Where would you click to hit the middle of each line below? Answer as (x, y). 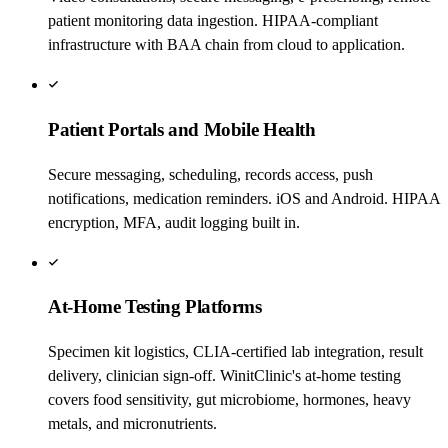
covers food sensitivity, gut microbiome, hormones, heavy (229, 400)
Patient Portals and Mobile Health (182, 129)
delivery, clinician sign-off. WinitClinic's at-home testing (224, 376)
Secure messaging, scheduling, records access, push (210, 174)
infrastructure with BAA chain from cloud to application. (226, 45)
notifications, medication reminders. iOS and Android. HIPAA (244, 198)
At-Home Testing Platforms (155, 307)
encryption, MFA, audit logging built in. (174, 222)
